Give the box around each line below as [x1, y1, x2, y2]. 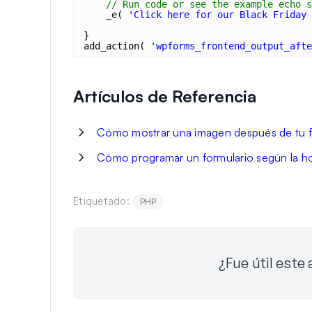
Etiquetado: [73, 195, 130, 207]
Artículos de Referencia [73, 86, 256, 107]
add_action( [84, 40, 150, 52]
